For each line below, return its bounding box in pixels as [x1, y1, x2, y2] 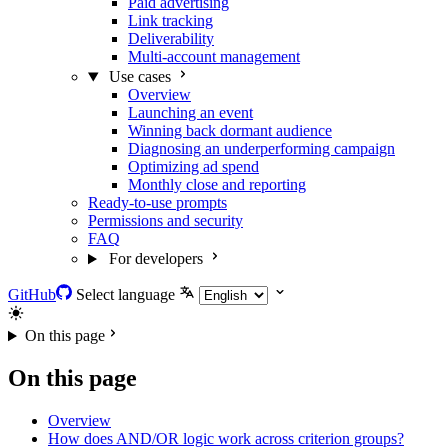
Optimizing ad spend [128, 158, 259, 176]
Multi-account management [128, 48, 300, 66]
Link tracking [128, 12, 213, 30]
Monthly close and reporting [128, 176, 306, 194]
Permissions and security [88, 212, 243, 230]
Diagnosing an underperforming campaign [128, 140, 395, 158]
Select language [76, 286, 175, 304]
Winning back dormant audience [128, 122, 332, 140]
